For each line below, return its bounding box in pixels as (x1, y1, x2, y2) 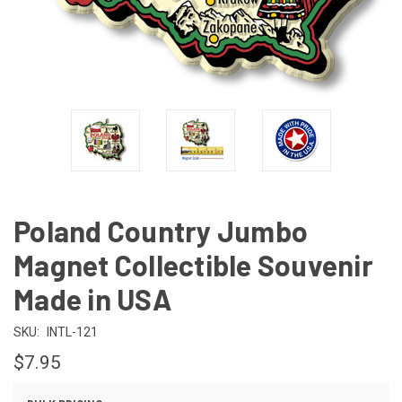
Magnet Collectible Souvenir (13, 247, 373, 282)
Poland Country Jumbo (13, 213, 308, 248)
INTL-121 (46, 324, 98, 339)
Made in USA (13, 281, 171, 316)
